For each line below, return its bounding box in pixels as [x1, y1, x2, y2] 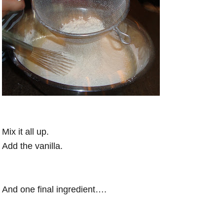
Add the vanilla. [2, 141, 63, 151]
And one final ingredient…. [2, 184, 107, 195]
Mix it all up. [2, 127, 49, 137]
